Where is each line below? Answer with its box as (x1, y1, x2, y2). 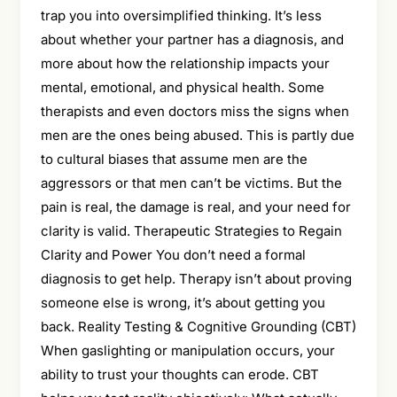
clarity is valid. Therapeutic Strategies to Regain (40, 222, 342, 239)
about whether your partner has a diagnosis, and (40, 30, 344, 48)
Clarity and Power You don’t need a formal (40, 245, 306, 263)
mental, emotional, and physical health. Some (40, 78, 324, 96)
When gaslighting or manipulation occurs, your (40, 341, 335, 359)
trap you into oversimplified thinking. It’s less (40, 6, 322, 24)
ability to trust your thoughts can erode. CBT (40, 365, 319, 383)
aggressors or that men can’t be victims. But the (40, 174, 342, 191)
